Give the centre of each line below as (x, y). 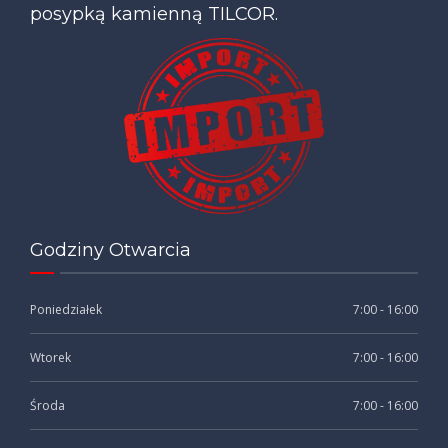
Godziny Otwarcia (110, 249)
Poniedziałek (66, 309)
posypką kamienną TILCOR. (154, 14)
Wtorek (50, 357)
